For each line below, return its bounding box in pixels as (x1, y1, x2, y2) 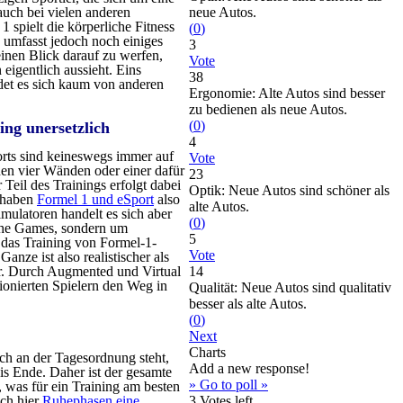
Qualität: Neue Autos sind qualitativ (189, 280, 391, 295)
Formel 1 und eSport (37, 191, 154, 207)
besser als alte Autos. (189, 296, 307, 311)
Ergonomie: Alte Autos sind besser (189, 85, 385, 101)
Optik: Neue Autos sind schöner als (189, 183, 390, 198)
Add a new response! (189, 361, 309, 376)
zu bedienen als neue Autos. (189, 102, 347, 117)
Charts (189, 345, 226, 360)
